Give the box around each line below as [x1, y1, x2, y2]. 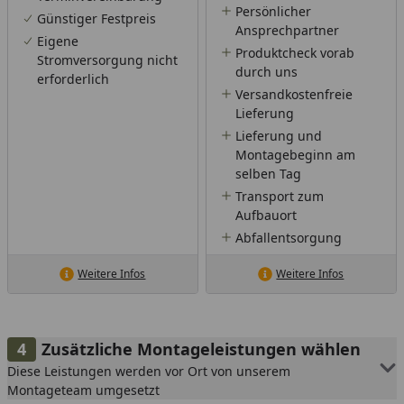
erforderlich [37, 69, 109, 87]
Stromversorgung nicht [37, 50, 178, 69]
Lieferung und [234, 126, 322, 144]
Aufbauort [234, 206, 297, 224]
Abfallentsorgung [234, 228, 342, 246]
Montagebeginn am [234, 145, 355, 163]
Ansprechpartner [234, 21, 339, 39]
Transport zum [234, 187, 324, 205]
